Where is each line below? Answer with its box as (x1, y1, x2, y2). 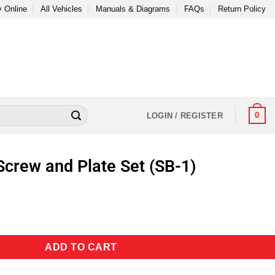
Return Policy (218, 4, 266, 14)
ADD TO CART (45, 241, 117, 252)
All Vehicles (40, 4, 82, 14)
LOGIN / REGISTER (146, 110, 223, 120)
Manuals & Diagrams (96, 4, 171, 14)
